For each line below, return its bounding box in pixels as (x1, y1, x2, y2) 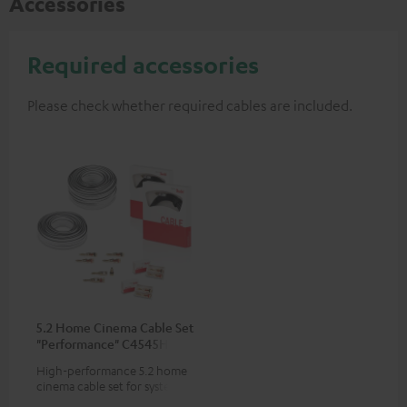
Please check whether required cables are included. (27, 95, 352, 114)
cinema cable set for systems (36, 377, 184, 393)
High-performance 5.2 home (36, 362, 187, 378)
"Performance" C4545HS (36, 334, 175, 352)
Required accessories (27, 49, 259, 79)
